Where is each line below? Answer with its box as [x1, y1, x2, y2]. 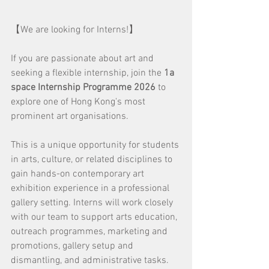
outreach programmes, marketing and [11, 226, 170, 238]
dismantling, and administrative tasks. [11, 255, 169, 267]
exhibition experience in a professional [11, 183, 172, 195]
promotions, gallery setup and [11, 240, 136, 252]
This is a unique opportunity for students [11, 139, 181, 151]
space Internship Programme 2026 [11, 82, 156, 94]
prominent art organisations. [11, 110, 128, 122]
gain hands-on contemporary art [11, 168, 147, 180]
